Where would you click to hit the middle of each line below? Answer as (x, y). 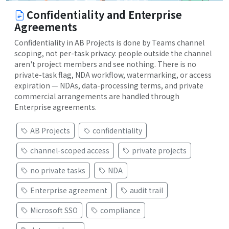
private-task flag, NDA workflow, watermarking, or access (113, 75)
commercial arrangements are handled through (97, 96)
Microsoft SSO (54, 210)
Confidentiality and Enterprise (104, 15)
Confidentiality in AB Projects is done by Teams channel (109, 43)
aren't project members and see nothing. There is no (105, 64)
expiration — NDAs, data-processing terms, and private (109, 86)
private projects (159, 151)
